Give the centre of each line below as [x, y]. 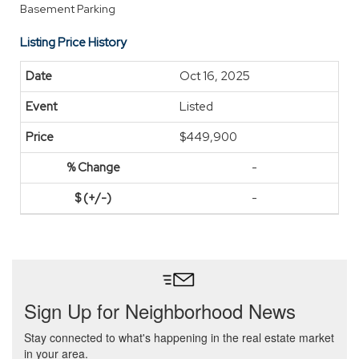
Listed [196, 107]
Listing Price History [73, 42]
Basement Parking [68, 9]
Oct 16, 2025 [215, 76]
